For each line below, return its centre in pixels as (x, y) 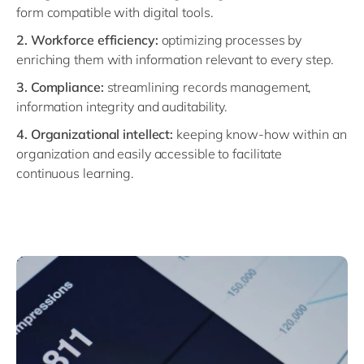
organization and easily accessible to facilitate (149, 154)
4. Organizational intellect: (95, 134)
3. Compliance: (60, 87)
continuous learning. (75, 173)
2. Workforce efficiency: (87, 40)
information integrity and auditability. (122, 107)
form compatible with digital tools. (115, 13)
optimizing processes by (230, 40)
